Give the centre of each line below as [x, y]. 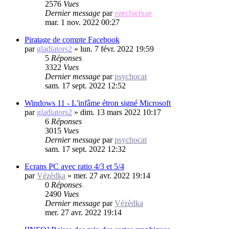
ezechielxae [133, 13]
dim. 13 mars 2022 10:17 [121, 112]
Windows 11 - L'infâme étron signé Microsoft [98, 103]
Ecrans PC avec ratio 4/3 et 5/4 [74, 166]
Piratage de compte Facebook [72, 39]
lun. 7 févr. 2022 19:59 [117, 49]
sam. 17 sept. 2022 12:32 [85, 149]
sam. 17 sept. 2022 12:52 [85, 85]
